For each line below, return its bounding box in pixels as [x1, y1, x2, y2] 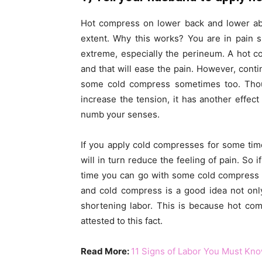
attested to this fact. [81, 215, 163, 227]
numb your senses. [81, 109, 160, 120]
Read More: [81, 246, 131, 257]
